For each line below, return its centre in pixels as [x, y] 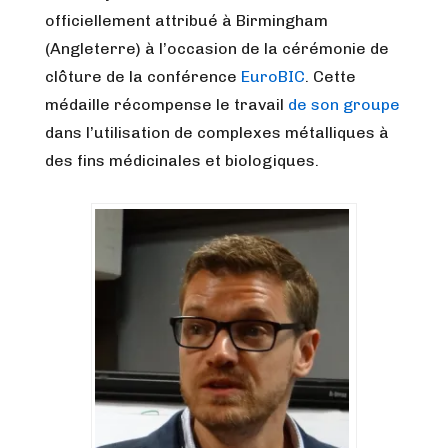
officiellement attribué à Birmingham [186, 20]
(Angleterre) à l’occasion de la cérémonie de [217, 48]
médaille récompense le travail [166, 104]
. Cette [330, 76]
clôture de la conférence [143, 76]
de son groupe [344, 104]
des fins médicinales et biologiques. [182, 160]
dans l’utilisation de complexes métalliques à [217, 132]
